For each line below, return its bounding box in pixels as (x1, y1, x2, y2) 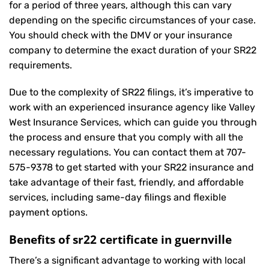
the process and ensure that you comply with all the (9, 131, 243, 144)
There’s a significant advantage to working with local (9, 254, 246, 266)
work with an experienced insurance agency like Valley (9, 101, 255, 113)
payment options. (9, 207, 88, 219)
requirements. (9, 59, 72, 71)
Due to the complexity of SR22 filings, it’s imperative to (9, 86, 253, 98)
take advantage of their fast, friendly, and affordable (9, 177, 244, 189)
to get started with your (53, 162, 164, 174)
